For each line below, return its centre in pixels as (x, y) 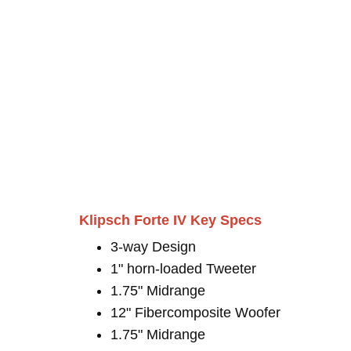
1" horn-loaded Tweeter (183, 269)
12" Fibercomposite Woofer (195, 313)
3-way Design (153, 247)
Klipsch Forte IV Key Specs (170, 220)
